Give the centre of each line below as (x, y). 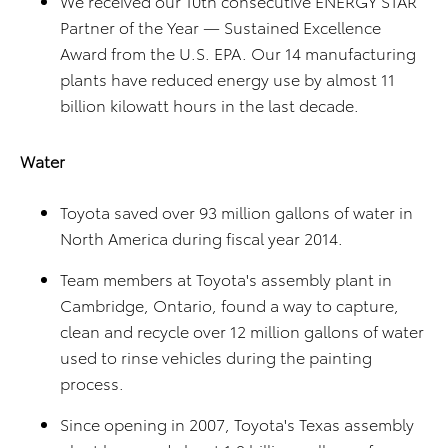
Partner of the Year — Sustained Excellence (220, 26)
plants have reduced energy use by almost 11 (227, 78)
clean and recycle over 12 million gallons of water (242, 330)
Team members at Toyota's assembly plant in (226, 278)
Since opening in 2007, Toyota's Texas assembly (237, 423)
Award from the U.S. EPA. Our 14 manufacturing (238, 52)
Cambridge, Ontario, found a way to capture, (229, 304)
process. (92, 382)
